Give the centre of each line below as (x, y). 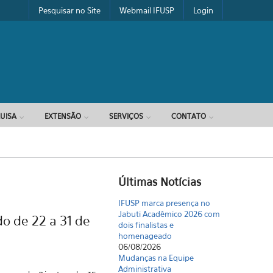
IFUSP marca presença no (165, 203)
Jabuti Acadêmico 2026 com (169, 214)
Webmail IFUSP (147, 10)
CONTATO (188, 116)
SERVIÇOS (126, 116)
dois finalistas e (146, 225)
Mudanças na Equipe (156, 258)
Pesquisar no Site (69, 10)
